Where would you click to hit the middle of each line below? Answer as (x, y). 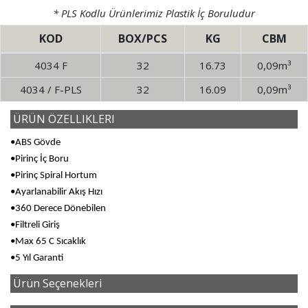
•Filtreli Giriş (35, 225)
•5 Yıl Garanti (37, 258)
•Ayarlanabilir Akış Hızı (56, 192)
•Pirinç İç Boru (40, 159)
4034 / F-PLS (51, 90)
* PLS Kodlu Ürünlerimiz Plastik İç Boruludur (154, 13)
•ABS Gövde (35, 143)
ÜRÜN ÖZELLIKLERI (64, 119)
